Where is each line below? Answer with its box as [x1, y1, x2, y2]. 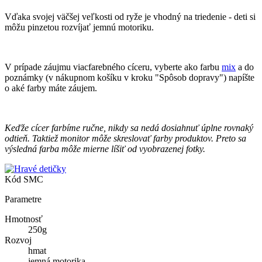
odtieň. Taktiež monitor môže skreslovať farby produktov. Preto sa [5, 133, 246, 144]
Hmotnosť [5, 214, 43, 225]
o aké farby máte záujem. [5, 83, 97, 94]
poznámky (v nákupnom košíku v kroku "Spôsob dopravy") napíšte [5, 73, 254, 83]
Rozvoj [5, 235, 32, 246]
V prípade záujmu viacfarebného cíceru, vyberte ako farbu [5, 62, 222, 73]
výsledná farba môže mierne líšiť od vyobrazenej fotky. [5, 144, 205, 154]
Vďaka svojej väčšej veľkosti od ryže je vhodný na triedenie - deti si [5, 12, 256, 22]
